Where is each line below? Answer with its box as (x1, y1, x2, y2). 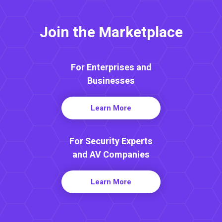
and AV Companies (72, 148, 150, 162)
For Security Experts (69, 134, 153, 148)
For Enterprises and (70, 60, 152, 74)
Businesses (87, 74, 135, 88)
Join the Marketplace (39, 21, 183, 44)
